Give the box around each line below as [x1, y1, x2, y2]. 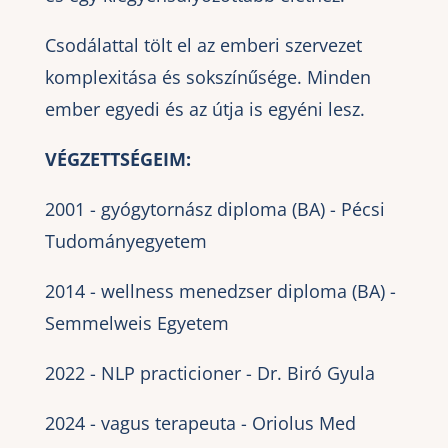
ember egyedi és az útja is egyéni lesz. [44, 96, 365, 121]
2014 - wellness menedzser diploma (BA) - [44, 278, 396, 303]
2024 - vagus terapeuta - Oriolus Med [44, 410, 356, 435]
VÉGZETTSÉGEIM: [44, 146, 191, 171]
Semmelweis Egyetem [44, 310, 229, 335]
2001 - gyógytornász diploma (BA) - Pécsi [44, 196, 385, 221]
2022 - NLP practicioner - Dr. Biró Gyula [44, 360, 375, 385]
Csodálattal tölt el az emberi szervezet [44, 32, 362, 57]
